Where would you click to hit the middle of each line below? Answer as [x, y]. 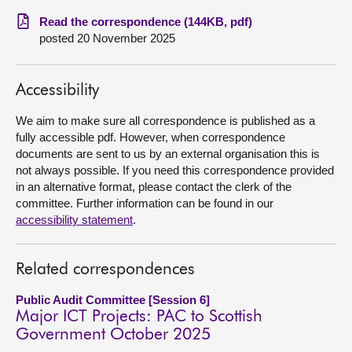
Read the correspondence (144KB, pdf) [146, 22]
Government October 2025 [113, 335]
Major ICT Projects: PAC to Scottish [139, 317]
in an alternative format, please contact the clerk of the [154, 187]
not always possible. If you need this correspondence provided [175, 170]
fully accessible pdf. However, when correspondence [150, 137]
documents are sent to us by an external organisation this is [168, 154]
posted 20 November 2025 [107, 38]
